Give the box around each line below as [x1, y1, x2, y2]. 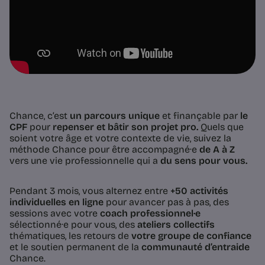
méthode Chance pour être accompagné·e [9, 144, 199, 156]
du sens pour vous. [160, 155, 250, 167]
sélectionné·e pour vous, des [9, 219, 135, 231]
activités [190, 185, 228, 197]
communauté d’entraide [141, 241, 250, 253]
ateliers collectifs [135, 219, 215, 231]
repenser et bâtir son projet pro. [53, 121, 198, 133]
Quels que [198, 121, 244, 133]
